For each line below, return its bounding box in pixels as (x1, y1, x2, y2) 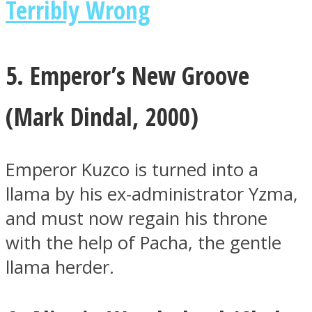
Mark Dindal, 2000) (14, 99, 198, 133)
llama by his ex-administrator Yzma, (6, 182, 298, 207)
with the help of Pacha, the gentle (6, 231, 281, 256)
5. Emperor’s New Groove (6, 58, 249, 92)
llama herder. (6, 255, 114, 280)
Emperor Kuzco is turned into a (6, 157, 258, 182)
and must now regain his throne (6, 206, 267, 231)
